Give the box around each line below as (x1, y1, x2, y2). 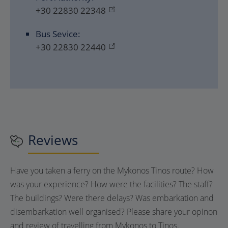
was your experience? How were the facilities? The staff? (10, 178, 213, 190)
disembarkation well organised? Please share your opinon (10, 206, 217, 217)
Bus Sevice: (36, 27, 80, 40)
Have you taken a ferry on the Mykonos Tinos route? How (10, 164, 214, 176)
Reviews (28, 130, 78, 149)
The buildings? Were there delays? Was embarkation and (10, 192, 214, 204)
